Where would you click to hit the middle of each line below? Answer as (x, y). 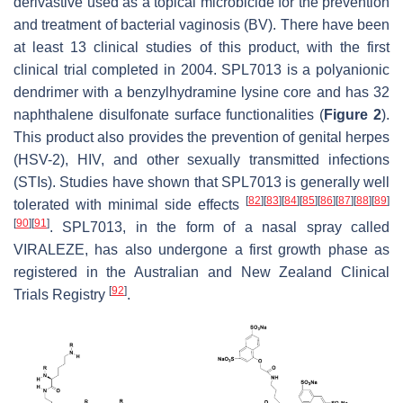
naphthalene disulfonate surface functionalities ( (169, 114)
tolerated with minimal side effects (130, 204)
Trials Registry (61, 294)
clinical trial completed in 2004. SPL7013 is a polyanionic (201, 69)
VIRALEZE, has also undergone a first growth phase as (201, 249)
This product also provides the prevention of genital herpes (201, 137)
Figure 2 (353, 114)
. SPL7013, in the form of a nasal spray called (219, 227)
